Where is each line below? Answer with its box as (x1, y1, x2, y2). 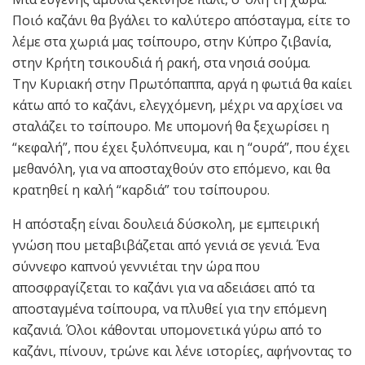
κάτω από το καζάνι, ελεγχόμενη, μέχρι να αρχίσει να (12, 95, 342, 114)
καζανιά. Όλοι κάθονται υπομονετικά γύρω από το (12, 320, 322, 339)
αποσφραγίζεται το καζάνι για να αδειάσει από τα (12, 278, 314, 297)
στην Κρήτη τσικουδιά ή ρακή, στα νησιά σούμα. (12, 53, 310, 72)
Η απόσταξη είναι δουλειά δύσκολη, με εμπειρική (12, 214, 319, 233)
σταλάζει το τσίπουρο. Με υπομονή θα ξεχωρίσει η (12, 117, 329, 135)
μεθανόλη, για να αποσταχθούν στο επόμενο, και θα (12, 159, 330, 178)
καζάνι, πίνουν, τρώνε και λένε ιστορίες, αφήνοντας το (12, 341, 352, 360)
